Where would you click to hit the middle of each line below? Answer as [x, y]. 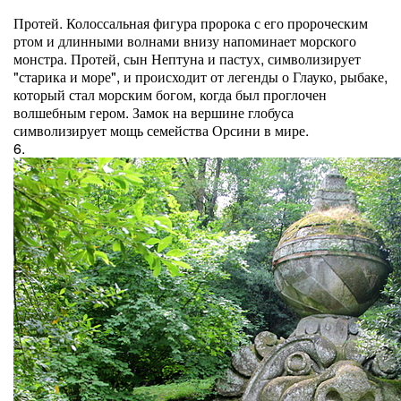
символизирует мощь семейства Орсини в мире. [161, 130]
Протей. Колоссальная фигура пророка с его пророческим [191, 23]
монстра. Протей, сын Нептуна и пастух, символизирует [187, 59]
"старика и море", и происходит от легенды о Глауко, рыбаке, [200, 77]
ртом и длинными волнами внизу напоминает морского [185, 41]
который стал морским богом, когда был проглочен [170, 94]
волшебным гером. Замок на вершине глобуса [154, 112]
